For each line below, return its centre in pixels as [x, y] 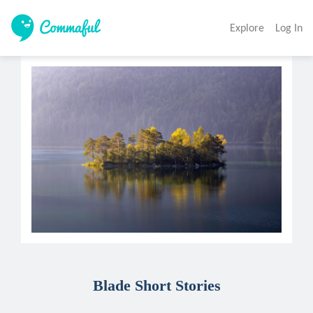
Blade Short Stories [156, 285]
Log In [289, 28]
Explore [247, 28]
